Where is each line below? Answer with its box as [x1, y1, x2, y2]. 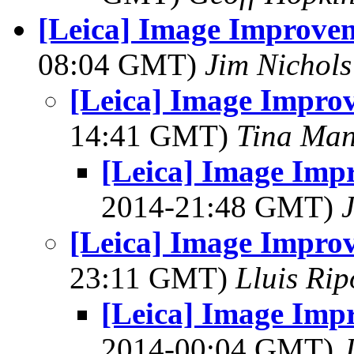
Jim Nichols [205, 47, 352, 81]
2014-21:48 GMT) [101, 190, 341, 224]
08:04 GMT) [38, 47, 205, 81]
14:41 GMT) [70, 119, 236, 153]
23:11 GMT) [70, 261, 235, 295]
